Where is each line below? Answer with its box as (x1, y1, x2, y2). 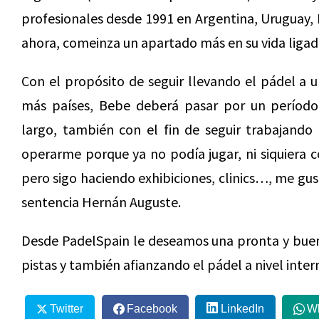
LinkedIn (220, 302, 264, 315)
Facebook (126, 302, 177, 315)
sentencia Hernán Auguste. (21, 193, 181, 211)
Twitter (49, 302, 83, 315)
